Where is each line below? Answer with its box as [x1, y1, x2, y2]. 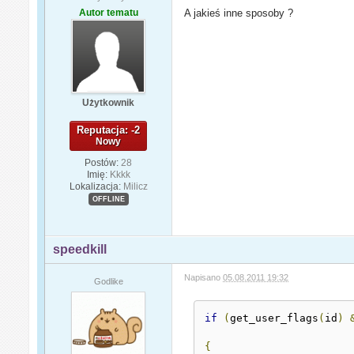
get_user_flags [230, 311, 319, 324]
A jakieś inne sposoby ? [184, 6, 294, 19]
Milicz [122, 180, 148, 192]
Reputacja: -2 [77, 123, 141, 136]
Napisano [184, 272, 224, 282]
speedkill [53, 242, 107, 256]
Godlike [93, 276, 123, 286]
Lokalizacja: [69, 180, 121, 192]
